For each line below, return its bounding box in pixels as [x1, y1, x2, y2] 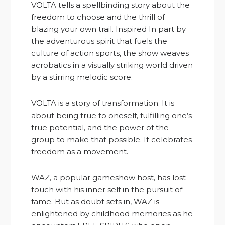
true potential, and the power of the [31, 122, 169, 132]
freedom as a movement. [31, 146, 129, 156]
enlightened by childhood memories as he [31, 208, 193, 218]
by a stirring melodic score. [31, 72, 133, 82]
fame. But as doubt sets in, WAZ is [31, 196, 160, 206]
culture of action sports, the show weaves [31, 48, 189, 58]
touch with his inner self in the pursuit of [31, 184, 183, 194]
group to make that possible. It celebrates [31, 134, 192, 144]
